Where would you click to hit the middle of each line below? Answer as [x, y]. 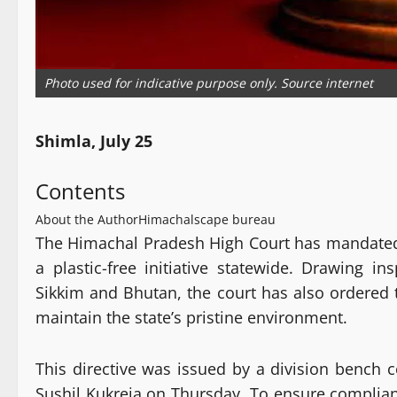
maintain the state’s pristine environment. [191, 318]
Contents [80, 191]
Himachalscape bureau [207, 220]
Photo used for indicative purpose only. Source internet [209, 83]
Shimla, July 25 [94, 141]
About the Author [87, 220]
